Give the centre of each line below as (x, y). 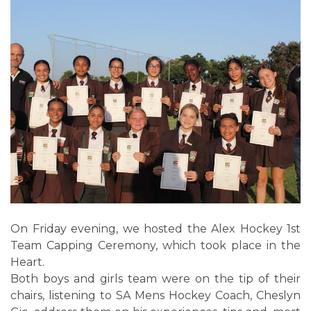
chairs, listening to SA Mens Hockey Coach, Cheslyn (155, 295)
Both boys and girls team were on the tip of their (155, 278)
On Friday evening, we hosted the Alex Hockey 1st (155, 228)
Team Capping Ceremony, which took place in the (155, 245)
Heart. (27, 262)
